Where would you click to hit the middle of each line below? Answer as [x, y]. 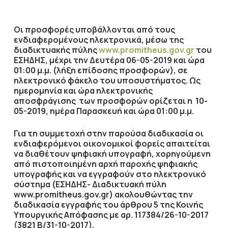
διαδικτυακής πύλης [56, 50]
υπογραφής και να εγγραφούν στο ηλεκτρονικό [110, 174]
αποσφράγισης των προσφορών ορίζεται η [104, 101]
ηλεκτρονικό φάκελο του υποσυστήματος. [101, 80]
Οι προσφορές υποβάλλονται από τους [94, 30]
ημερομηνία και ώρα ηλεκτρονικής [83, 91]
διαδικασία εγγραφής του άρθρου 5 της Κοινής [108, 205]
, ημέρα [61, 111]
